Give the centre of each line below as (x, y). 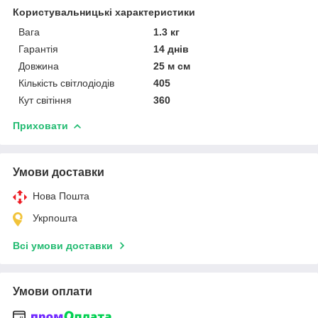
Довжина (39, 66)
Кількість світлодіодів (66, 83)
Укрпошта (55, 218)
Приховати (40, 125)
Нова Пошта (61, 196)
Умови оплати (53, 291)
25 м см (172, 66)
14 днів (171, 49)
